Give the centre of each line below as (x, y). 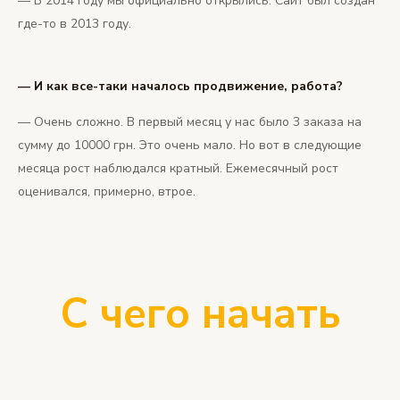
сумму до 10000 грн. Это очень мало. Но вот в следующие (190, 145)
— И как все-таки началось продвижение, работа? (180, 86)
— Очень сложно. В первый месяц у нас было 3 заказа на (190, 121)
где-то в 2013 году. (75, 23)
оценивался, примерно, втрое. (107, 191)
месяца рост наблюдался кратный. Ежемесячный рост (178, 168)
